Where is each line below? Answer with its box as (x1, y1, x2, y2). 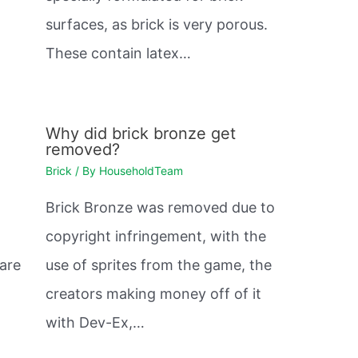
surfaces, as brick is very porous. (45, 16, 268, 34)
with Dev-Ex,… (45, 314, 145, 332)
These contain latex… (45, 45, 191, 62)
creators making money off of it (45, 285, 261, 303)
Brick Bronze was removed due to (45, 199, 275, 217)
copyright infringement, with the (45, 228, 266, 245)
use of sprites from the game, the (45, 257, 272, 274)
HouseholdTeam (98, 164, 183, 178)
